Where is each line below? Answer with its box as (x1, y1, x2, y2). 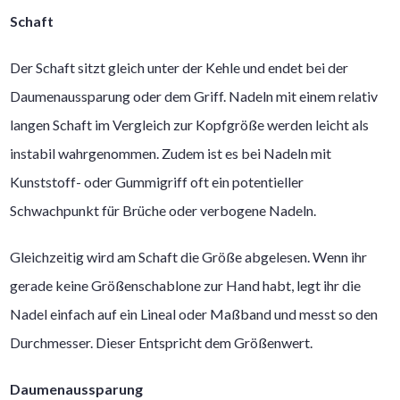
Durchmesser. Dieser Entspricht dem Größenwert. (10, 333, 313, 351)
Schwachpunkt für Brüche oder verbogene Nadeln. (10, 201, 317, 219)
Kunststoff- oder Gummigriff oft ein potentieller (10, 172, 304, 190)
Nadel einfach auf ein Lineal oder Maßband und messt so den (10, 304, 379, 322)
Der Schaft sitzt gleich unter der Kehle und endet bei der (10, 58, 349, 76)
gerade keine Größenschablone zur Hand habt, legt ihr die (10, 276, 362, 294)
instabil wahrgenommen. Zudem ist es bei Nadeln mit (10, 144, 332, 162)
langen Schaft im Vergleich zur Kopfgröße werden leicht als (10, 115, 370, 133)
